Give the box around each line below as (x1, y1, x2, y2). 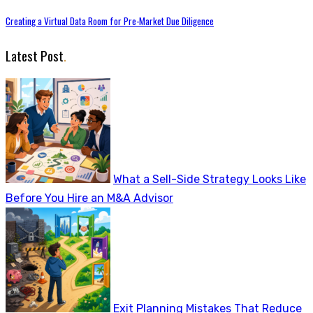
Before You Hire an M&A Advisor (6, 191, 173, 205)
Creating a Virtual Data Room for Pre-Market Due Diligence (6, 13, 214, 28)
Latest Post (6, 45, 64, 65)
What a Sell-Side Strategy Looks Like (113, 172, 306, 186)
